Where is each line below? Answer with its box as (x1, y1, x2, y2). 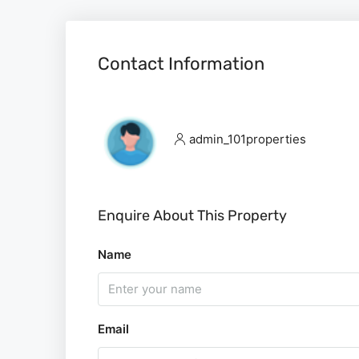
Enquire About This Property (98, 206, 287, 224)
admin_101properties (189, 131, 306, 147)
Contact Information (98, 52, 264, 75)
